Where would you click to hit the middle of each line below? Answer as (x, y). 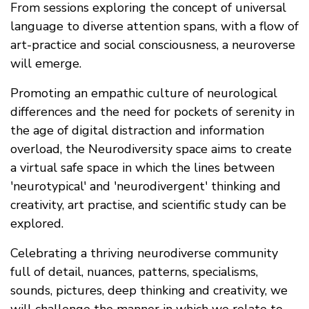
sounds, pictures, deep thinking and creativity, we (149, 290)
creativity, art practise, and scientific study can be (148, 205)
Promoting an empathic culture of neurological (144, 93)
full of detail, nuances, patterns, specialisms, (134, 271)
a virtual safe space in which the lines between (142, 167)
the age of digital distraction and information (137, 130)
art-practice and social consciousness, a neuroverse (153, 44)
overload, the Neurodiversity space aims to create (151, 149)
